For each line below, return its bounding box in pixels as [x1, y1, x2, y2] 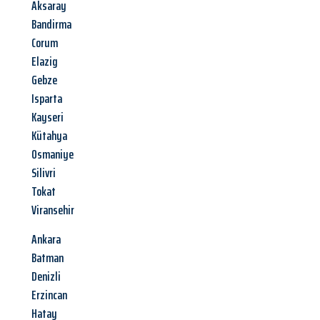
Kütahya [31, 126, 67, 146]
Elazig [31, 51, 58, 72]
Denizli [31, 266, 61, 287]
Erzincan [31, 285, 67, 306]
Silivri [31, 163, 56, 184]
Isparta [31, 89, 62, 109]
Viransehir [31, 200, 74, 221]
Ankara [31, 229, 61, 250]
